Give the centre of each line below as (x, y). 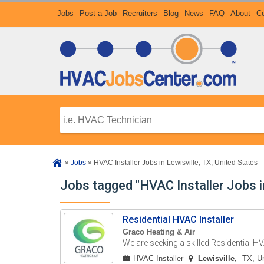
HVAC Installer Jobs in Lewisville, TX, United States (176, 163)
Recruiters (140, 13)
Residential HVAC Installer (179, 220)
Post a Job (98, 13)
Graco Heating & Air (159, 232)
